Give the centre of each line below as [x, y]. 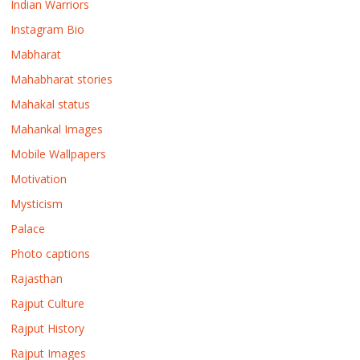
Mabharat [36, 54]
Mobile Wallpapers [59, 154]
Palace [28, 229]
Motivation [39, 179]
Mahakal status [51, 104]
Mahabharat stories [62, 79]
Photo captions [51, 254]
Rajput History [48, 328]
